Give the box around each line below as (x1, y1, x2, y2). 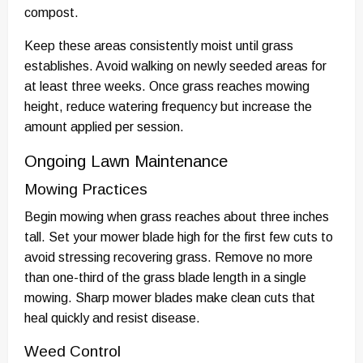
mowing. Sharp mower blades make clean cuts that (24, 290, 315, 305)
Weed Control (24, 342, 121, 360)
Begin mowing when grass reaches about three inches (24, 209, 329, 224)
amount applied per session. (24, 119, 184, 134)
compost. (24, 5, 79, 19)
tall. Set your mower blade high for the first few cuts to (24, 229, 333, 244)
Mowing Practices (24, 180, 147, 198)
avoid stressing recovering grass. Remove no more (24, 250, 313, 264)
